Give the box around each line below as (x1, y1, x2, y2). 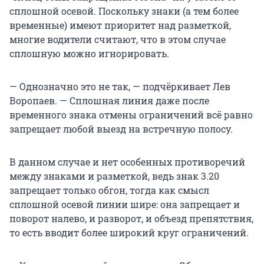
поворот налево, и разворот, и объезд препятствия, (9, 212, 253, 225)
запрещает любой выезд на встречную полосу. (9, 122, 233, 135)
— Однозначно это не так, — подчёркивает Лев (9, 80, 230, 93)
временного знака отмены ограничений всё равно (9, 108, 253, 121)
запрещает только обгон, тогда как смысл (9, 183, 209, 196)
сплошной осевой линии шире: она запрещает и (9, 197, 240, 210)
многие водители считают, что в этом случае (9, 32, 226, 45)
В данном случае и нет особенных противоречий (9, 155, 245, 168)
